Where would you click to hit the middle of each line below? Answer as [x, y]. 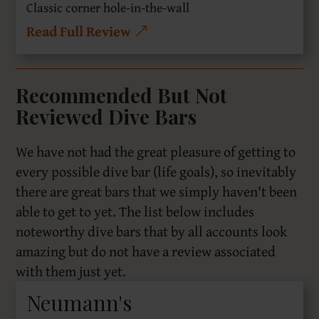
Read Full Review [79, 31]
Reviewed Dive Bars [106, 116]
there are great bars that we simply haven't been [157, 191]
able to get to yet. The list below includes [135, 211]
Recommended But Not [122, 95]
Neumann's [79, 302]
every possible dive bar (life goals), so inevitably [156, 171]
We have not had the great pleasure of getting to [156, 151]
